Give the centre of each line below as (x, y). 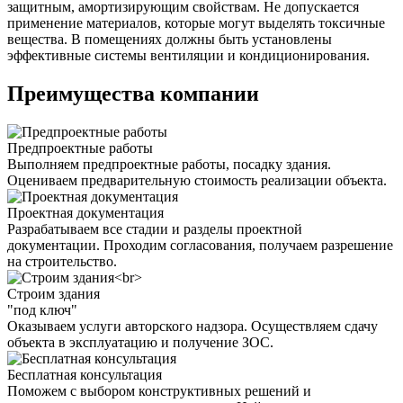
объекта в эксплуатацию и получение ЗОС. (140, 342)
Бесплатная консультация (85, 374)
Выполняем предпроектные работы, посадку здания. (169, 164)
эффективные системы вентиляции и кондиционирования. (188, 56)
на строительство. (62, 261)
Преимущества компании (133, 94)
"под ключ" (42, 309)
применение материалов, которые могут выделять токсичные (196, 23)
